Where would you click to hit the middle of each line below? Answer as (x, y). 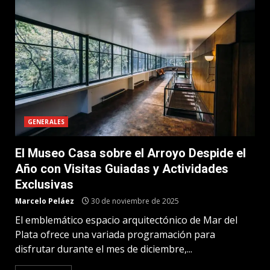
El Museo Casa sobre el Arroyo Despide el (130, 153)
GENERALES (46, 122)
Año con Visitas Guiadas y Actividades (122, 169)
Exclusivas (44, 184)
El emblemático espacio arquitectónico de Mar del (126, 220)
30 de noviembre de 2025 (134, 201)
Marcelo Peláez (45, 201)
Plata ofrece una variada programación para (115, 234)
